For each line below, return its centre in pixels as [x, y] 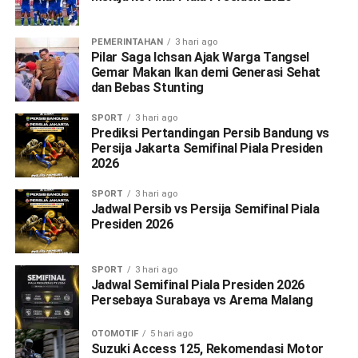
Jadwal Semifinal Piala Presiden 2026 [198, 284]
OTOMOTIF [114, 333]
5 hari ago [171, 333]
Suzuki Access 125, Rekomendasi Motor [207, 348]
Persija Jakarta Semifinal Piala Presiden [207, 148]
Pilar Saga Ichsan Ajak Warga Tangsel [200, 57]
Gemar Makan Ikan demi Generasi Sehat [206, 72]
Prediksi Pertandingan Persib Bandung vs [210, 133]
